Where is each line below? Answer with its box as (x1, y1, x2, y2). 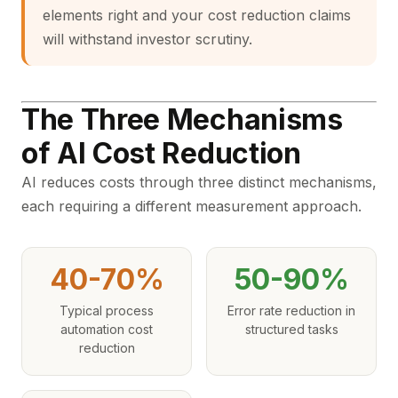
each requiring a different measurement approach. (21, 197, 362, 215)
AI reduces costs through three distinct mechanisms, (21, 173, 377, 191)
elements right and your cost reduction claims (43, 6, 351, 24)
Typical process (60, 303, 154, 318)
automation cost (60, 322, 153, 337)
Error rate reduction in (227, 303, 355, 318)
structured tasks (244, 322, 338, 337)
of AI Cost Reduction (21, 136, 301, 171)
